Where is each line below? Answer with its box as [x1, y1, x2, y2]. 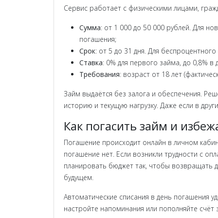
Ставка [79, 58, 103, 67]
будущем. [64, 173, 93, 182]
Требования [79, 70, 120, 79]
